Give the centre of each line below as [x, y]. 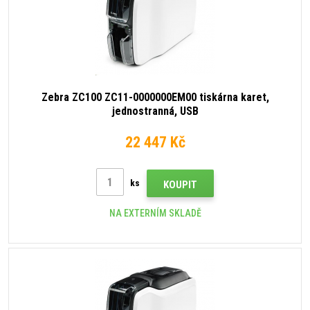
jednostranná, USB [155, 111]
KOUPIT [180, 185]
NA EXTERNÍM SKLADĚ [155, 213]
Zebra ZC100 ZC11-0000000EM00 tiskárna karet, [155, 98]
